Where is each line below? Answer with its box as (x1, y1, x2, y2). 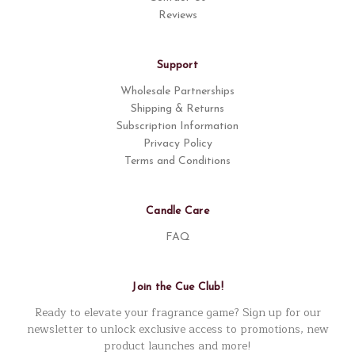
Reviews (158, 10, 197, 22)
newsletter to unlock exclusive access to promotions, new (26, 320, 329, 338)
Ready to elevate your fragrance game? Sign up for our (34, 303, 321, 322)
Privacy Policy (143, 138, 212, 151)
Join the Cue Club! (132, 281, 223, 294)
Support (157, 59, 198, 72)
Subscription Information (116, 120, 239, 133)
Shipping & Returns (131, 103, 224, 116)
